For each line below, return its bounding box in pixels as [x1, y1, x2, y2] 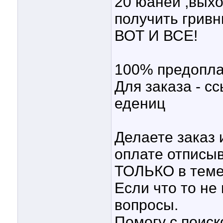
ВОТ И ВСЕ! [114, 27, 198, 44]
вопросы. [114, 197, 178, 214]
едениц [114, 95, 165, 112]
